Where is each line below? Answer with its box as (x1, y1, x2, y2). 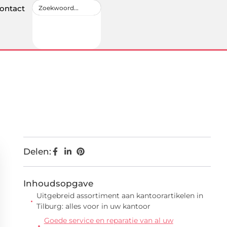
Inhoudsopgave (23, 178, 93, 188)
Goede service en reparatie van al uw (44, 216, 173, 225)
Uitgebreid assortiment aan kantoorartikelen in (36, 191, 204, 200)
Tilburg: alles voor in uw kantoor (36, 202, 151, 211)
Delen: (23, 146, 51, 157)
